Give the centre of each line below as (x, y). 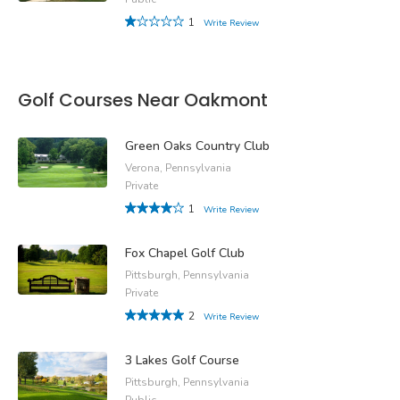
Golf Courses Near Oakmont (143, 100)
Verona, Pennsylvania (178, 167)
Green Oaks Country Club (197, 146)
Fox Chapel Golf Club (185, 253)
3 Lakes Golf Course (182, 360)
